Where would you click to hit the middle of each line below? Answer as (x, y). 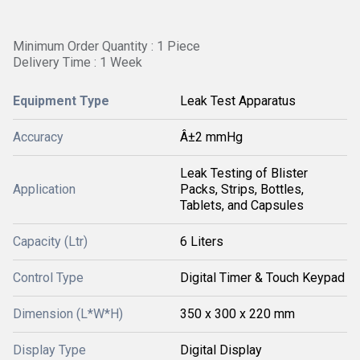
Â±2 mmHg (211, 137)
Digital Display (221, 350)
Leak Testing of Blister (244, 173)
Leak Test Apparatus (238, 101)
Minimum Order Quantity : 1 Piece (106, 46)
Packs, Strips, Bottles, (242, 189)
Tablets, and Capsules (242, 205)
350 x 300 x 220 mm (237, 314)
